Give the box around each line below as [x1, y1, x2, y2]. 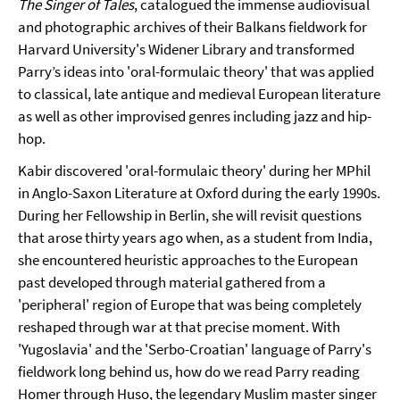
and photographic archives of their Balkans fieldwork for [18, 17, 367, 37]
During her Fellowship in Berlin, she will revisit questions [18, 205, 362, 225]
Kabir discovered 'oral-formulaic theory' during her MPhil [18, 161, 371, 180]
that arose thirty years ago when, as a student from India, [18, 228, 372, 247]
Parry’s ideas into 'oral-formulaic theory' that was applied [18, 62, 374, 81]
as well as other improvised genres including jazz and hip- [18, 106, 371, 126]
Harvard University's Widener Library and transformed [18, 39, 354, 59]
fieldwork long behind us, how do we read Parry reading [18, 362, 360, 381]
